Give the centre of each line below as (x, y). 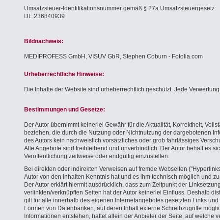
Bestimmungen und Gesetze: (65, 110)
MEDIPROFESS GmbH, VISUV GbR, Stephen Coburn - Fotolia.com (113, 56)
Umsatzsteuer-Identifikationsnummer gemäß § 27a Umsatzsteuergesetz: (120, 8)
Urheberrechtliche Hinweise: (64, 74)
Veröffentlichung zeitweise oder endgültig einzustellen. (97, 156)
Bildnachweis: (44, 41)
